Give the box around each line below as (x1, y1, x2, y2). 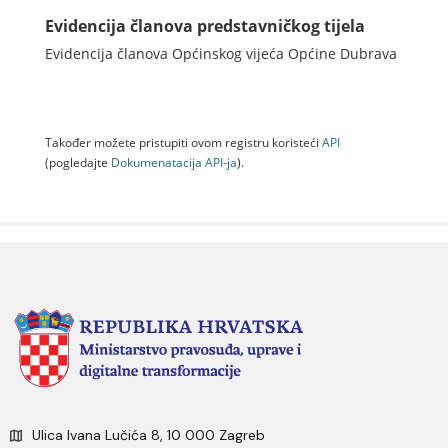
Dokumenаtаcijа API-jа (111, 154, 237, 170)
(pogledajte (45, 154, 111, 170)
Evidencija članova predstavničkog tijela (45, 15, 365, 37)
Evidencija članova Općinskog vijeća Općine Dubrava (45, 44, 397, 63)
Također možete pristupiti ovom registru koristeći (45, 134, 322, 150)
